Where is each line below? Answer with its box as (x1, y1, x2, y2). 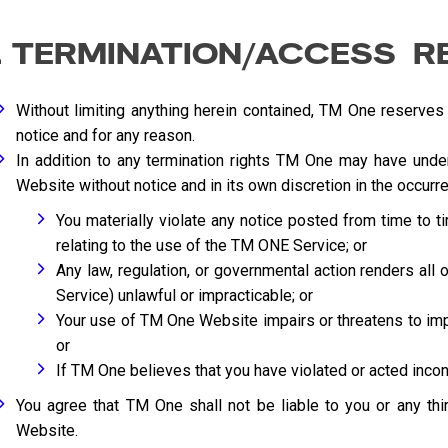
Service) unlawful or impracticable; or (56, 286, 314, 305)
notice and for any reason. (16, 126, 196, 145)
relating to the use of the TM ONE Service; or (56, 236, 368, 255)
